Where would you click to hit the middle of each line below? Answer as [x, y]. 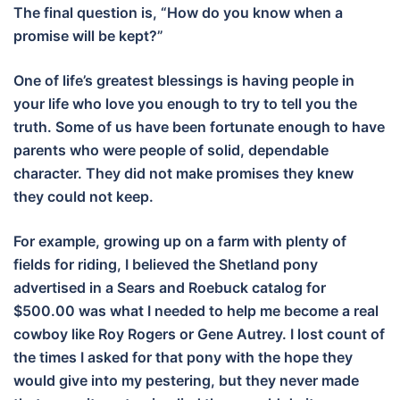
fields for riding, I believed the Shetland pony [166, 265]
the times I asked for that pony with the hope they [183, 358]
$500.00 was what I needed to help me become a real [196, 311]
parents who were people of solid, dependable [171, 150]
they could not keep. [83, 197]
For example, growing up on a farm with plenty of [180, 242]
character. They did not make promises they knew [183, 174]
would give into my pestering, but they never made [186, 381]
